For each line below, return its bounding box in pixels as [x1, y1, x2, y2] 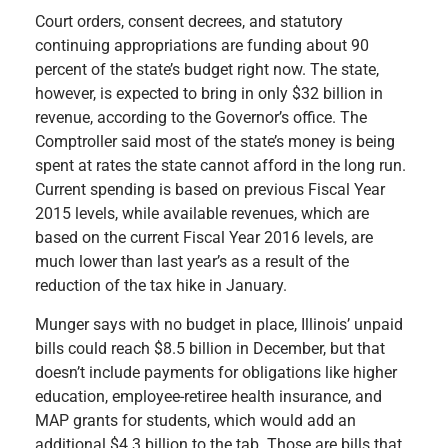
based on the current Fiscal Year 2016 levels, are [35, 228, 373, 248]
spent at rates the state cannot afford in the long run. [35, 156, 406, 176]
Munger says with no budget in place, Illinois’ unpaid [35, 314, 403, 334]
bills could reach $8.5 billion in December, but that [35, 338, 385, 358]
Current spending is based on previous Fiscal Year [35, 180, 385, 200]
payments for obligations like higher [144, 362, 397, 382]
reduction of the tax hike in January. [35, 276, 287, 296]
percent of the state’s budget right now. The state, [35, 60, 379, 80]
